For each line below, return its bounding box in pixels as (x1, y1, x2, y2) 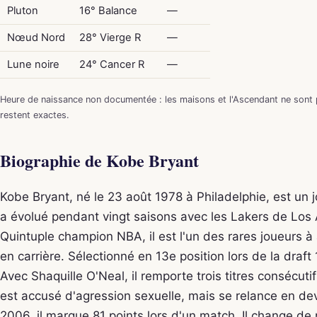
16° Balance (79, 4, 137, 17)
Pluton (6, 4, 38, 17)
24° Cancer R (79, 58, 144, 71)
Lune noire (6, 58, 59, 71)
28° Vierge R (79, 31, 141, 44)
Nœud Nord (6, 31, 65, 44)
